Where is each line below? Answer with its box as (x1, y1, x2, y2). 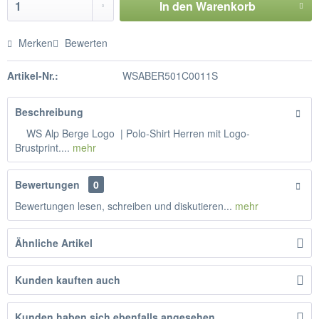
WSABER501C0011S (122, 68, 218, 83)
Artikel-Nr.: (7, 68, 58, 83)
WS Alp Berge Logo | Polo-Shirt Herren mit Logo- (15, 126, 250, 140)
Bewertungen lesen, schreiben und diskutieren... (15, 199, 232, 213)
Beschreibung (15, 105, 83, 119)
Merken (19, 36, 53, 50)
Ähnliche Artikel (15, 236, 93, 250)
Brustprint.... (15, 140, 70, 155)
